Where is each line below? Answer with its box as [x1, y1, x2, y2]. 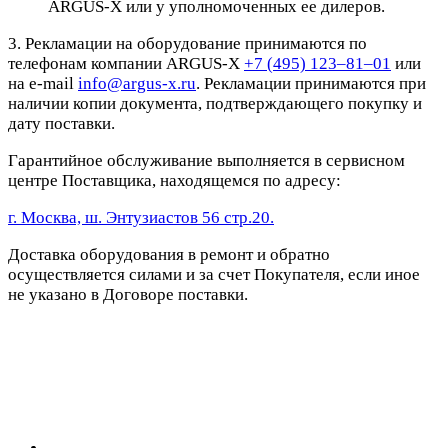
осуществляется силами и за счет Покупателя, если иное [8, 265, 420, 285]
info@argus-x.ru [78, 74, 196, 94]
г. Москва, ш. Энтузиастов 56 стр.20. [8, 208, 274, 228]
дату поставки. [8, 114, 115, 134]
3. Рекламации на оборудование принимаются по [8, 34, 367, 54]
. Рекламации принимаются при [196, 74, 426, 94]
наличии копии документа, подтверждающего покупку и [8, 94, 422, 114]
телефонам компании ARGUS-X [8, 54, 244, 74]
